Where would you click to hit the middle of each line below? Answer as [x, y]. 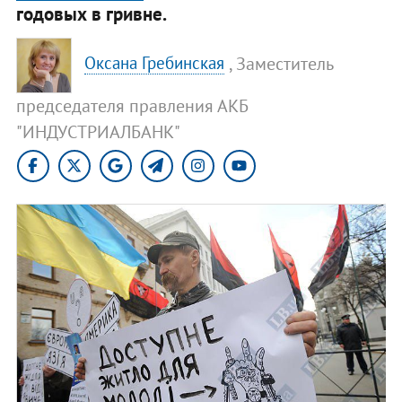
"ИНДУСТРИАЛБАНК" [98, 131]
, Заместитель [281, 63]
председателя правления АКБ [132, 105]
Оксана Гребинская [155, 63]
